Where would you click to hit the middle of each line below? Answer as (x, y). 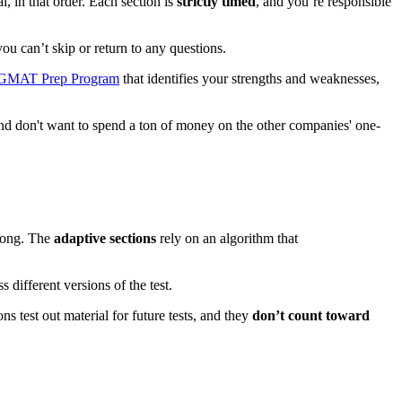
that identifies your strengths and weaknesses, (249, 78)
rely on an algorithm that (227, 238)
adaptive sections (105, 238)
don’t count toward (309, 315)
